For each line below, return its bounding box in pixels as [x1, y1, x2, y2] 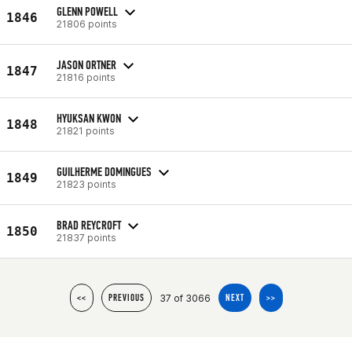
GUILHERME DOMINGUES [57, 163, 152, 179]
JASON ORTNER [57, 57, 116, 72]
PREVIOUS [108, 292, 145, 303]
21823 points [57, 178, 116, 190]
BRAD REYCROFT [57, 217, 121, 233]
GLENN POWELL [57, 3, 118, 19]
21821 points [57, 124, 115, 137]
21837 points [57, 231, 116, 244]
